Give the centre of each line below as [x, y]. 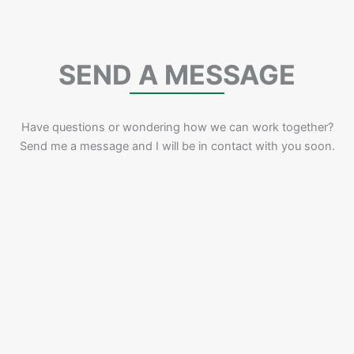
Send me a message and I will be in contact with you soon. [177, 146]
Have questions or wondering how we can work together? [177, 127]
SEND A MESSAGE [177, 74]
